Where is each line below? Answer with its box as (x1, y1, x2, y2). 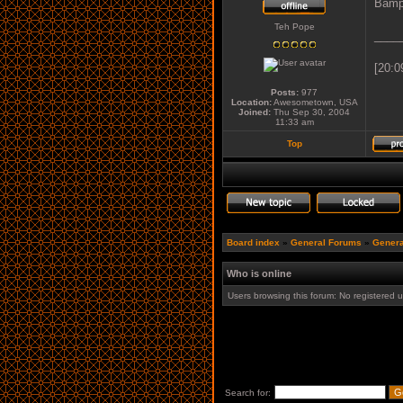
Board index (227, 237, 280, 247)
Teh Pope (273, 22, 315, 31)
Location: (230, 97, 272, 107)
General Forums (291, 237, 362, 247)
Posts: (271, 87, 299, 97)
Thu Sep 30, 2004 (271, 107, 350, 117)
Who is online (227, 268, 291, 279)
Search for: (225, 388, 271, 398)
